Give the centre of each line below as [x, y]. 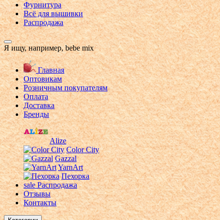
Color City [83, 149]
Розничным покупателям [66, 87]
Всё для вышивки [53, 13]
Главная [50, 70]
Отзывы [37, 193]
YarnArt [70, 167]
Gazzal [66, 158]
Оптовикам [43, 79]
